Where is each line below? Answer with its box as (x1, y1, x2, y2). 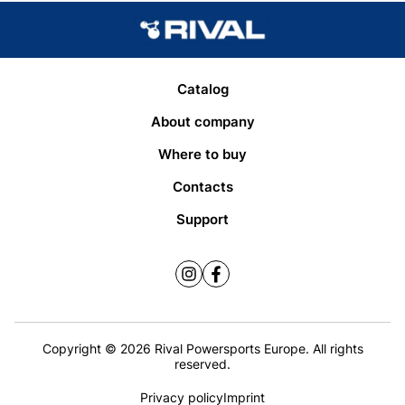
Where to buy (158, 146, 247, 164)
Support (176, 211, 229, 229)
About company (150, 113, 255, 131)
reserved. (174, 356, 231, 372)
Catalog (176, 80, 229, 99)
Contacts (172, 178, 233, 196)
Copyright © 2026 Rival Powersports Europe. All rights (42, 341, 363, 357)
